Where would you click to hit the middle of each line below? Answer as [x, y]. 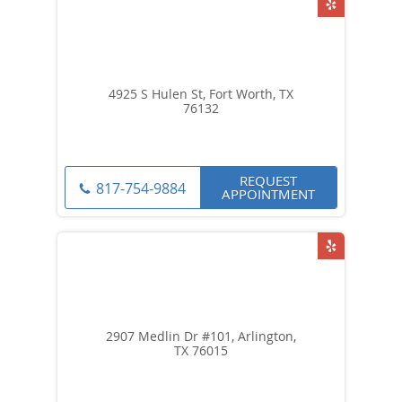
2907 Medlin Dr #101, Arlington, [201, 336]
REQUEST [268, 180]
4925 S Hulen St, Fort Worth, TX [201, 93]
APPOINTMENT [268, 193]
